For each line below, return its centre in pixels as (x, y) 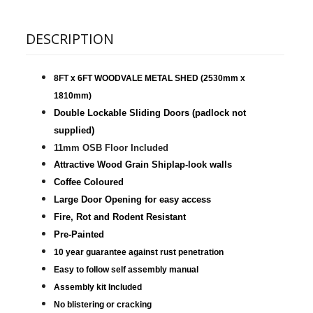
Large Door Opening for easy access (132, 199)
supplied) (74, 130)
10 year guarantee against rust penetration (138, 252)
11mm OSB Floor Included (112, 148)
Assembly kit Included (97, 287)
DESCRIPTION (70, 39)
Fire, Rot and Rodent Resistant (119, 217)
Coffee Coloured (88, 182)
